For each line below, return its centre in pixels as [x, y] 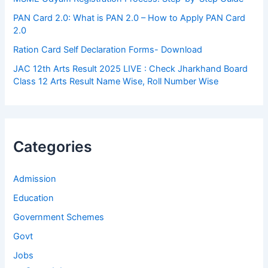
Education [34, 198]
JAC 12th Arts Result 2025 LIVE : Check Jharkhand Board [131, 68]
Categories [53, 147]
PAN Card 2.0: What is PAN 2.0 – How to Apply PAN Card [130, 18]
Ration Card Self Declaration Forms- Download [108, 50]
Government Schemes [59, 217]
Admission [35, 179]
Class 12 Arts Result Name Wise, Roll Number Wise [116, 81]
